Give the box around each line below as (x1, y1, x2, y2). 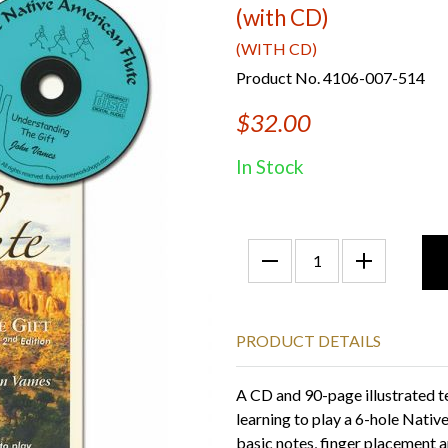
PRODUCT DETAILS (236, 331, 381, 350)
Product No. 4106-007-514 (236, 68, 425, 87)
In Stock (236, 155, 304, 178)
